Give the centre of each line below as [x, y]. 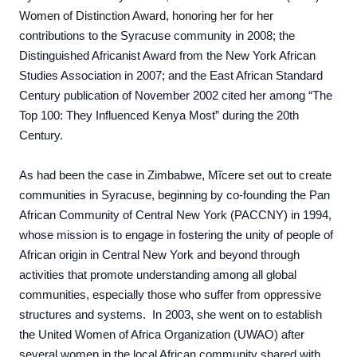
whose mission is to [72, 235]
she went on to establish [259, 315]
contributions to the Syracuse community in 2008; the [157, 36]
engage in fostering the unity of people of [229, 235]
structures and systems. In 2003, [108, 315]
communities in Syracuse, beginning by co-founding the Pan [175, 195]
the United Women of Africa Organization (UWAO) [149, 335]
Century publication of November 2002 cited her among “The [176, 96]
